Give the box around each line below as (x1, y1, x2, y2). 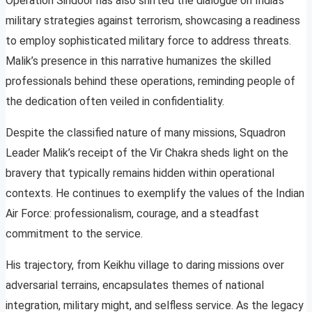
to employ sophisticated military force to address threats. (6, 34, 291, 48)
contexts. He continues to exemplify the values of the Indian (6, 187, 304, 201)
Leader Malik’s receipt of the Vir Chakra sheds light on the (6, 146, 288, 160)
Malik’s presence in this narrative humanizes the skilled (6, 54, 271, 68)
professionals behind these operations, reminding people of (6, 75, 295, 88)
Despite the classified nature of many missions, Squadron (6, 126, 286, 140)
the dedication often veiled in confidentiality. (6, 95, 224, 109)
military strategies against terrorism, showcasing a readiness (6, 14, 300, 28)
